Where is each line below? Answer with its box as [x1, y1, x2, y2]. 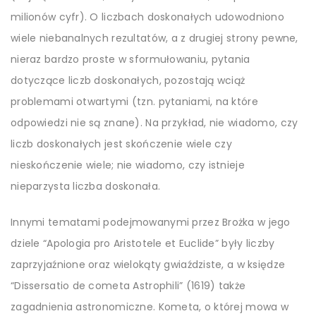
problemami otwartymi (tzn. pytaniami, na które [11, 95, 258, 109]
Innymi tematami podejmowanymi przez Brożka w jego [11, 215, 291, 230]
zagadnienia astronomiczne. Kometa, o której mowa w [11, 300, 288, 315]
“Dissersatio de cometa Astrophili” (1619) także [11, 279, 246, 293]
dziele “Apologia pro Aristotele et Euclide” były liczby [11, 236, 275, 251]
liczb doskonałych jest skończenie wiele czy [11, 137, 233, 152]
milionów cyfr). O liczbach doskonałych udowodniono [11, 10, 284, 25]
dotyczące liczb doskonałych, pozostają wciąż [11, 73, 245, 88]
